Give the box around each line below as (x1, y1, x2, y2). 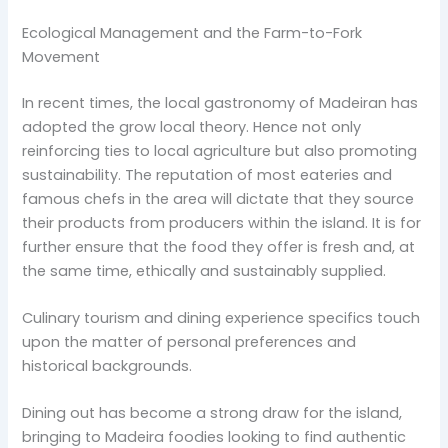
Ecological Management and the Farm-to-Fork (22, 22, 363, 43)
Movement (22, 46, 101, 67)
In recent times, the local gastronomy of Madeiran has (22, 92, 419, 113)
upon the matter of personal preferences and (22, 331, 357, 352)
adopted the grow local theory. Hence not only (22, 116, 362, 137)
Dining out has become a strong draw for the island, (22, 403, 403, 424)
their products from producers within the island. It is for (22, 212, 422, 233)
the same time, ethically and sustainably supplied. (22, 260, 387, 281)
